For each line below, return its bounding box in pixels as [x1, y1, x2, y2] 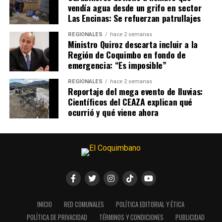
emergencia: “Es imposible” [67, 58, 166, 72]
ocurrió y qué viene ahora [67, 106, 159, 119]
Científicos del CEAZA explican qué [67, 95, 192, 109]
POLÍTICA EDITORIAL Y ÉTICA [116, 200, 185, 210]
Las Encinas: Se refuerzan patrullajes [67, 11, 201, 25]
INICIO [37, 200, 53, 210]
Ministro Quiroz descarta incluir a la [67, 38, 198, 51]
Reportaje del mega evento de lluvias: [67, 85, 203, 98]
